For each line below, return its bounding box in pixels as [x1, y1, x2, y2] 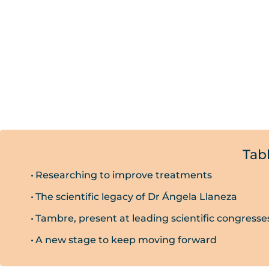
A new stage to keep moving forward [35, 234, 217, 246]
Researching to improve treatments [35, 169, 213, 181]
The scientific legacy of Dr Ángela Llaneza [35, 190, 238, 203]
